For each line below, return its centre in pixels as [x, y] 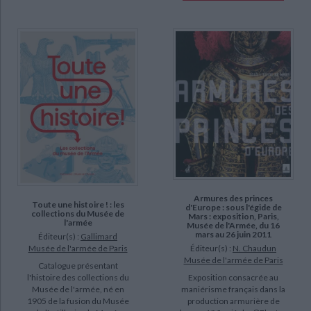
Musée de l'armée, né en [78, 289]
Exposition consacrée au [233, 277]
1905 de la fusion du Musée [78, 301]
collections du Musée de [78, 213]
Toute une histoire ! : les [78, 204]
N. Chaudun [254, 248]
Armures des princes [233, 198]
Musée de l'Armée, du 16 [233, 225]
